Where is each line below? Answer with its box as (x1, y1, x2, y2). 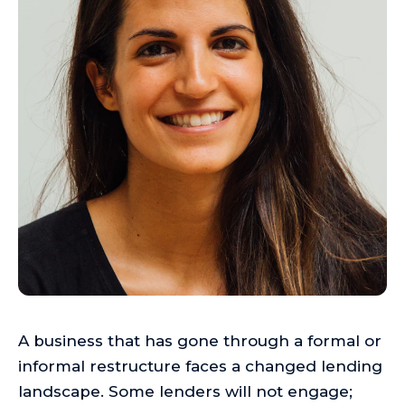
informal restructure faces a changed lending (18, 357, 382, 375)
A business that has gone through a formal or (18, 332, 381, 350)
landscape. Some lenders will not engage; (18, 382, 353, 400)
